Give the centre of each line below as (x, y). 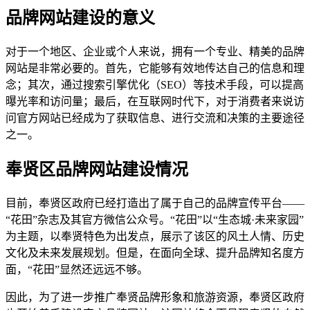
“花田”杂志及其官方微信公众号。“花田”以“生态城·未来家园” (155, 220)
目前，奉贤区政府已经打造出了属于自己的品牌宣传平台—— (155, 203)
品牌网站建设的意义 (80, 18)
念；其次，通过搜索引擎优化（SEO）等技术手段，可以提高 (155, 85)
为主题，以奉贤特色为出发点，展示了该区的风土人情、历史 (155, 237)
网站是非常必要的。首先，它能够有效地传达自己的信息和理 (155, 69)
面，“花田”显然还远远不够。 (77, 270)
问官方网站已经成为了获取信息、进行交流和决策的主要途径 (155, 118)
